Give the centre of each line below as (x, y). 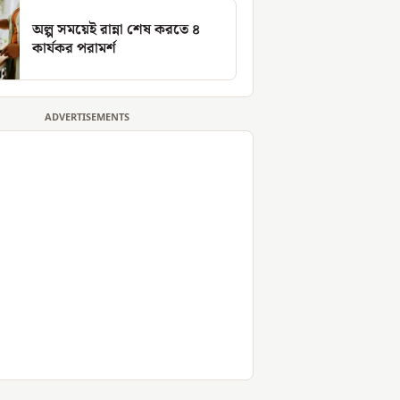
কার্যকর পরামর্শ (74, 49)
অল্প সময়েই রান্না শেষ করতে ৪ (116, 30)
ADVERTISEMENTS (87, 118)
